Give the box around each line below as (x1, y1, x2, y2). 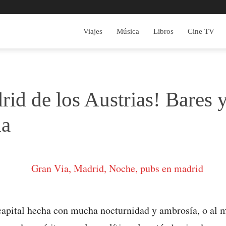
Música (117, 27, 139, 35)
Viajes (83, 27, 102, 35)
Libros (153, 27, 174, 35)
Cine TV (188, 27, 214, 35)
